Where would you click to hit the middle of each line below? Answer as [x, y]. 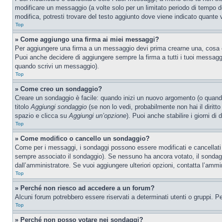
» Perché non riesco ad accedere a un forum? [85, 188]
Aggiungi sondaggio [59, 107]
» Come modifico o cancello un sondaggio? [82, 139]
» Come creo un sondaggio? [58, 89]
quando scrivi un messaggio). [57, 66]
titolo [23, 107]
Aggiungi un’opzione [98, 116]
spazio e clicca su [42, 116]
